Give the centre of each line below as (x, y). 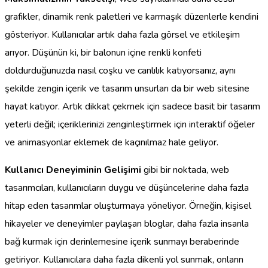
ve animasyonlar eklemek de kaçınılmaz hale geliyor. (112, 143)
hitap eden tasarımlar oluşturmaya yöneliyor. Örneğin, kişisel (128, 206)
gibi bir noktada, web (185, 170)
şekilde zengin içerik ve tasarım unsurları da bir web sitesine (127, 89)
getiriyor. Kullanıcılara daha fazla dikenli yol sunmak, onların (124, 260)
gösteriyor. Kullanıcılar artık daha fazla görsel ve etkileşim (122, 35)
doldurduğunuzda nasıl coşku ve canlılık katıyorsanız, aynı (120, 71)
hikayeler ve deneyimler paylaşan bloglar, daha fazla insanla (127, 224)
